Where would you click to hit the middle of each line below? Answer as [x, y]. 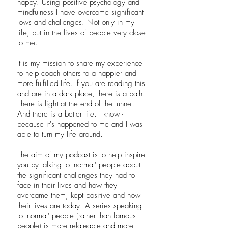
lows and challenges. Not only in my [76, 22]
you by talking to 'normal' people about [79, 165]
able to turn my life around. [60, 134]
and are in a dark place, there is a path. [81, 94]
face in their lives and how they [67, 185]
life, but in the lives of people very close [81, 33]
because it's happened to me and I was [80, 124]
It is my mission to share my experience [80, 63]
